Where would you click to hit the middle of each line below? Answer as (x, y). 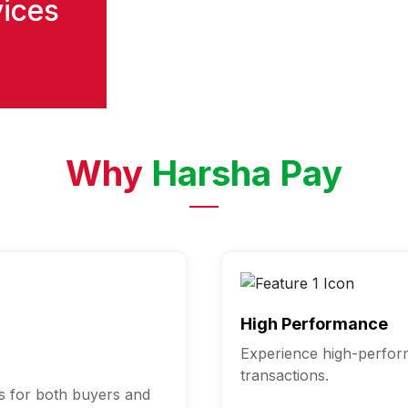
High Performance (314, 324)
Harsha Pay (247, 173)
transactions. (285, 376)
